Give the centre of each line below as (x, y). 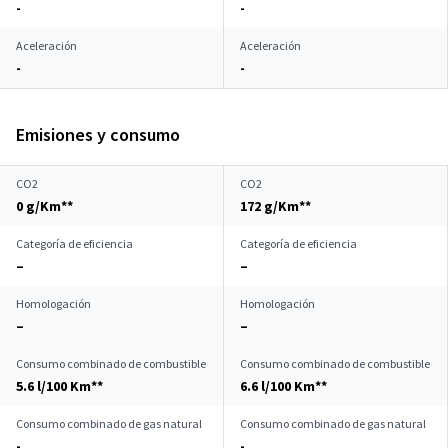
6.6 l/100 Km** (283, 386)
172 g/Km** (275, 206)
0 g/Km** (44, 206)
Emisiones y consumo (98, 134)
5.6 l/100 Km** (59, 386)
